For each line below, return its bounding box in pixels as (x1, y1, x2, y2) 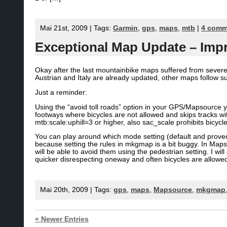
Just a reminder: (35, 88, 87, 96)
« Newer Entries (35, 215, 89, 223)
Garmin (113, 24, 138, 32)
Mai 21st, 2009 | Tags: (40, 24, 113, 32)
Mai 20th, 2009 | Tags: (40, 185, 113, 194)
